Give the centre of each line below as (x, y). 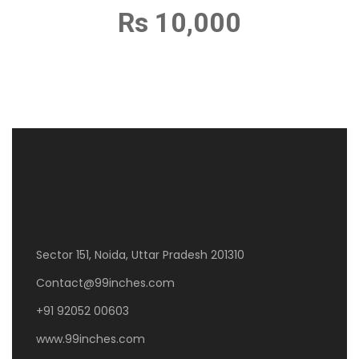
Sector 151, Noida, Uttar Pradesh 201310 (140, 255)
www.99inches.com (91, 339)
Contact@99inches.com (105, 283)
